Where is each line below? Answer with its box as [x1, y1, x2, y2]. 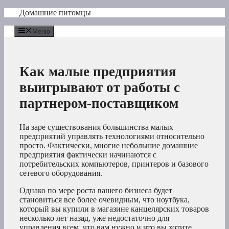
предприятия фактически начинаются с [19, 150, 156, 159]
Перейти [4, 8, 34, 16]
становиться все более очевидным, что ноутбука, [19, 195, 190, 204]
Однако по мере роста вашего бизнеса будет [19, 186, 172, 195]
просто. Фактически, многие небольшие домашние [19, 141, 198, 150]
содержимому [4, 26, 52, 35]
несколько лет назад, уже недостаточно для [19, 214, 169, 223]
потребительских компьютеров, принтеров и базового [19, 159, 209, 169]
